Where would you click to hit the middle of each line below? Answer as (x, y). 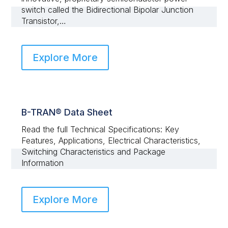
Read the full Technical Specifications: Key (101, 129)
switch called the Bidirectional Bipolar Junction (108, 9)
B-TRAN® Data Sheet (67, 112)
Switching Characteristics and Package (94, 151)
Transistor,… (44, 21)
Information (43, 163)
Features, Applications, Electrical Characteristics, (111, 140)
